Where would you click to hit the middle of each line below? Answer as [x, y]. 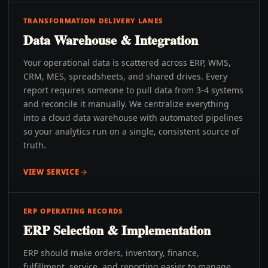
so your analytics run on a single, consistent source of [131, 131]
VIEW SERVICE [51, 172]
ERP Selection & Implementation [117, 230]
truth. [35, 145]
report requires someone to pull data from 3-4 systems [133, 90]
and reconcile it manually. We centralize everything [126, 104]
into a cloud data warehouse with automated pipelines [133, 118]
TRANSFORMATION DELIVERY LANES [93, 21]
